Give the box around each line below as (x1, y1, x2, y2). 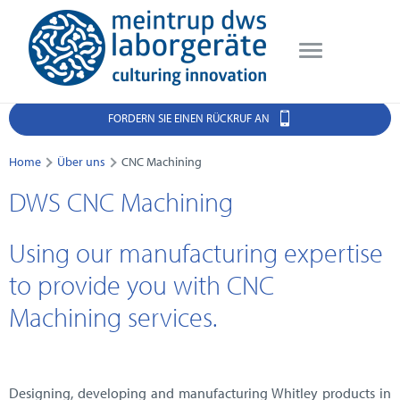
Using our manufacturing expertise (9, 235, 383, 270)
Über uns (57, 154, 105, 171)
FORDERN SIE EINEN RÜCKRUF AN (107, 111, 272, 125)
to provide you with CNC (9, 267, 274, 302)
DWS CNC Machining (9, 185, 233, 220)
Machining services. (9, 299, 217, 334)
